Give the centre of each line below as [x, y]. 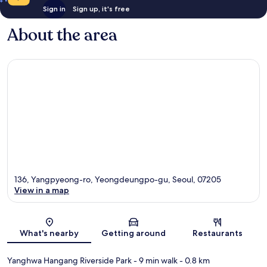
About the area [62, 35]
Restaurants [218, 233]
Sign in [54, 8]
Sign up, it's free [101, 8]
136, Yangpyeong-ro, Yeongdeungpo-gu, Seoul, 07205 [118, 180]
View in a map [42, 190]
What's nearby [49, 233]
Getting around [133, 233]
